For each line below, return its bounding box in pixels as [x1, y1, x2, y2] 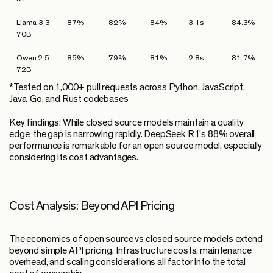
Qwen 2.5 [16, 54, 49, 62]
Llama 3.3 [16, 18, 50, 27]
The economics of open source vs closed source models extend [9, 233, 263, 244]
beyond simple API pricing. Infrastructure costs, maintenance [9, 245, 252, 255]
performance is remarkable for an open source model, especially [9, 140, 263, 151]
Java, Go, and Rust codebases [9, 93, 129, 104]
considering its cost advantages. [9, 152, 138, 162]
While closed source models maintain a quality [60, 117, 244, 127]
